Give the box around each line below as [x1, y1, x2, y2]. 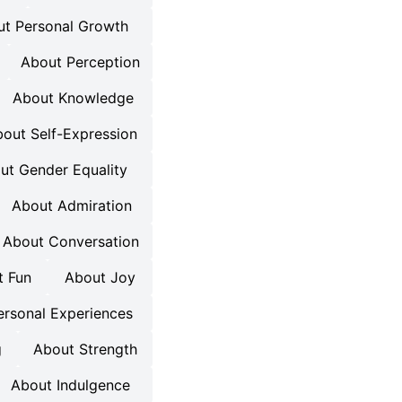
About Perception [21, 53, 141, 71]
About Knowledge [12, 89, 134, 107]
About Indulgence [10, 376, 130, 394]
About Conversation [3, 232, 140, 250]
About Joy [65, 268, 136, 286]
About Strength [32, 340, 137, 358]
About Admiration [12, 197, 133, 214]
